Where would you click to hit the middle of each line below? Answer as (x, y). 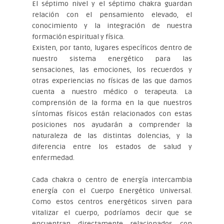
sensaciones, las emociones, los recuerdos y (112, 69)
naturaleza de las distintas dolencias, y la (112, 135)
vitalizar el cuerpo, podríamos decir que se (112, 212)
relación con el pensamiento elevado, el (112, 14)
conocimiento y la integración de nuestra (112, 25)
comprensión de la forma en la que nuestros (112, 102)
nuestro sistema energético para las (112, 58)
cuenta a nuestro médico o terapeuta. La (112, 91)
